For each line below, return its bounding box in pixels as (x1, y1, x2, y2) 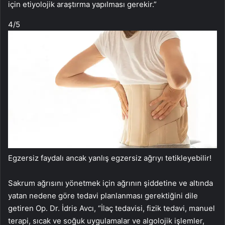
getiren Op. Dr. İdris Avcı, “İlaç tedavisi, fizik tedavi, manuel (8, 203, 215, 213)
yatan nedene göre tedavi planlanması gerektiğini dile (8, 190, 198, 200)
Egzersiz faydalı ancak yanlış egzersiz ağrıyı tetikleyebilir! (8, 153, 211, 163)
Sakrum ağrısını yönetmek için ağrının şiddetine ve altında (8, 178, 213, 188)
